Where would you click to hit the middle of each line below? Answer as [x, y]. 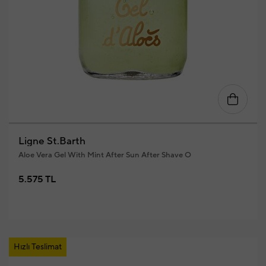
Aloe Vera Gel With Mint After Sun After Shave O [104, 155]
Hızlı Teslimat [37, 247]
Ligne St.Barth [52, 141]
